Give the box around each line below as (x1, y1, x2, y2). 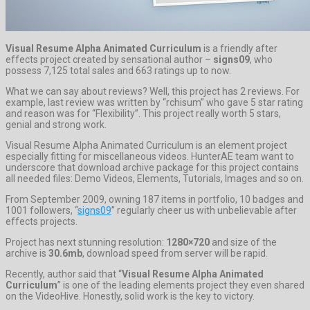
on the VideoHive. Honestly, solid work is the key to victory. (6, 290, 255, 302)
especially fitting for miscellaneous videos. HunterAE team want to (6, 150, 294, 162)
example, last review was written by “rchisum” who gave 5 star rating (6, 96, 303, 108)
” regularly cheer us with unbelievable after (111, 204, 297, 216)
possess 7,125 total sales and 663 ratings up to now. (6, 64, 231, 76)
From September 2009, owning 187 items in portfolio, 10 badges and (6, 193, 304, 205)
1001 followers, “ (6, 204, 77, 216)
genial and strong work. (6, 118, 107, 130)
